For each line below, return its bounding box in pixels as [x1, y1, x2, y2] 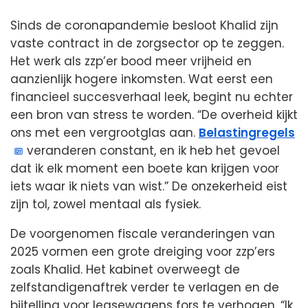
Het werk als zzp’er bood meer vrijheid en [10, 53, 252, 70]
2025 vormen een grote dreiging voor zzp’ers [10, 243, 275, 261]
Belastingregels [199, 124, 295, 142]
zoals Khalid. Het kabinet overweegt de [10, 261, 240, 278]
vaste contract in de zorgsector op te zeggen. [10, 35, 284, 52]
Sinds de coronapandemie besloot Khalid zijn [10, 17, 278, 34]
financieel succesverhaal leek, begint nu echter [10, 89, 293, 106]
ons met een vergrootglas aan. [10, 124, 199, 142]
